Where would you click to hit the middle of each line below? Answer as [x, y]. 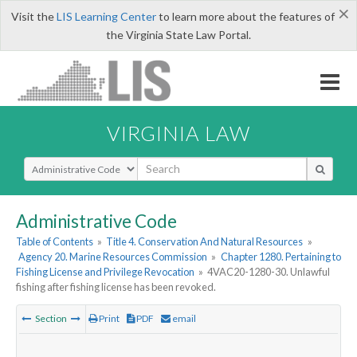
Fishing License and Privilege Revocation [105, 272]
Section [51, 319]
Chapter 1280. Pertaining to [280, 257]
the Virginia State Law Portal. [178, 35]
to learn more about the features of [245, 16]
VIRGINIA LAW [178, 133]
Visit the [33, 16]
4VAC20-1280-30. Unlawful [269, 272]
